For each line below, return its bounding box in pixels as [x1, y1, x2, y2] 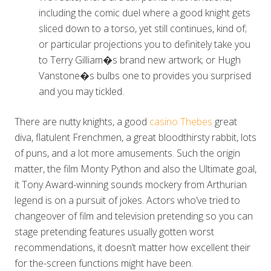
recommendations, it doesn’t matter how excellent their [15, 241, 250, 254]
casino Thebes [149, 115, 212, 128]
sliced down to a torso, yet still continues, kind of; [39, 22, 247, 35]
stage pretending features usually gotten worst [15, 225, 214, 238]
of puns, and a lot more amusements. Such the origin [15, 146, 240, 160]
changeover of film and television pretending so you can [15, 209, 253, 223]
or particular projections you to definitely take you [39, 38, 250, 51]
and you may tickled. [39, 85, 124, 98]
